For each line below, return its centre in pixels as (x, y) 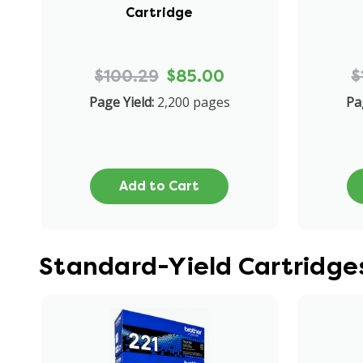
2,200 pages (193, 102)
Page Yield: (121, 102)
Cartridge (160, 12)
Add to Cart (160, 186)
